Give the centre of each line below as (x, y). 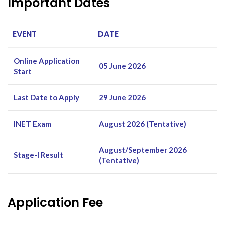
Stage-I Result (38, 154)
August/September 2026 (143, 149)
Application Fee (55, 202)
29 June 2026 (122, 97)
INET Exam (32, 123)
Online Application (47, 61)
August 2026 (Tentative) (143, 123)
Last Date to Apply (46, 97)
